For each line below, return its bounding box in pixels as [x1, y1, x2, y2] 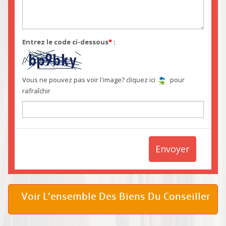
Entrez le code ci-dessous [22, 37, 109, 47]
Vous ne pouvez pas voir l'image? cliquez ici [22, 75, 156, 85]
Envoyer [155, 142, 190, 155]
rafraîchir [22, 86, 51, 95]
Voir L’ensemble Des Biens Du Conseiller [21, 190, 210, 203]
